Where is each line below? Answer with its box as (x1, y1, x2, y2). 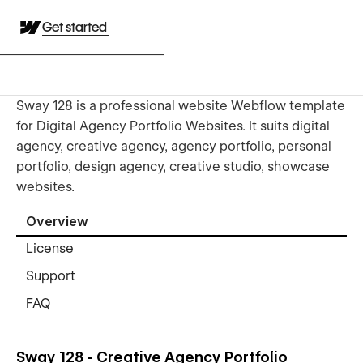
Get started (42, 19, 109, 35)
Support (26, 268, 75, 284)
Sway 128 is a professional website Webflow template (16, 97, 345, 113)
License (26, 241, 74, 257)
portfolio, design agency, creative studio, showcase (16, 158, 330, 174)
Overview (26, 214, 88, 230)
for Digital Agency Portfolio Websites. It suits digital (16, 117, 330, 134)
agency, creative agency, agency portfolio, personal (16, 138, 331, 154)
